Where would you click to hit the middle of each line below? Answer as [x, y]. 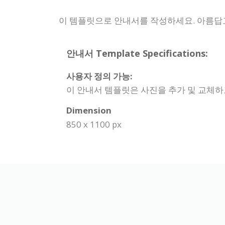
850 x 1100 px [94, 125]
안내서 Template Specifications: [137, 53]
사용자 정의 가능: [99, 76]
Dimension [89, 110]
